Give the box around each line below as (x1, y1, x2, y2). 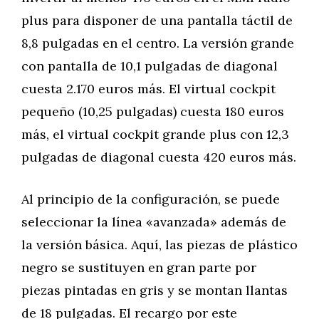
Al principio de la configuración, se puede (21, 191, 280, 207)
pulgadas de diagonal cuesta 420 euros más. (21, 149, 296, 165)
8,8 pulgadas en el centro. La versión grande (21, 35, 294, 51)
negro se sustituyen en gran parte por (21, 259, 256, 276)
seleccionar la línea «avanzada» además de (21, 214, 286, 230)
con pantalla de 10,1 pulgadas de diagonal (21, 58, 278, 74)
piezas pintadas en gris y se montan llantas (21, 282, 288, 298)
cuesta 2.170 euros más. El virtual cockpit (21, 80, 276, 97)
